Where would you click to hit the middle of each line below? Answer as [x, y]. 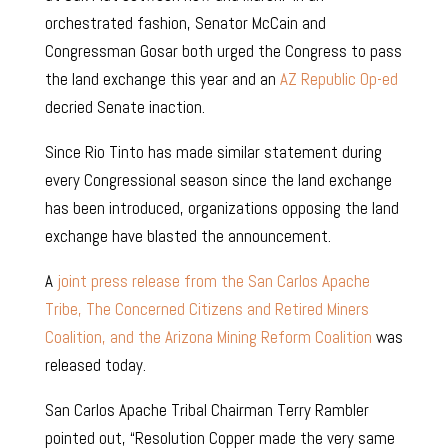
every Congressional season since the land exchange [218, 180]
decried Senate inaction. [124, 107]
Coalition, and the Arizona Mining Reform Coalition [208, 337]
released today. [95, 365]
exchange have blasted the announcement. [187, 236]
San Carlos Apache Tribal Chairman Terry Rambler [206, 410]
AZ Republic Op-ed [338, 79]
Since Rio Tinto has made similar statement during [213, 152]
